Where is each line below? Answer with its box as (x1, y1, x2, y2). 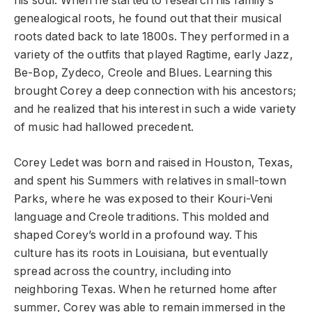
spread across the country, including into (14, 264, 232, 278)
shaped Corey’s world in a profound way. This (14, 228, 258, 242)
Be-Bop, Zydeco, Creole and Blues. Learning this (14, 66, 273, 80)
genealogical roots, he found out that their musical (14, 12, 282, 26)
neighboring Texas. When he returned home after (14, 282, 278, 296)
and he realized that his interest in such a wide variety (14, 102, 296, 116)
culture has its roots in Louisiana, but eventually (14, 246, 268, 260)
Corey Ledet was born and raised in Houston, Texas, (14, 155, 293, 169)
